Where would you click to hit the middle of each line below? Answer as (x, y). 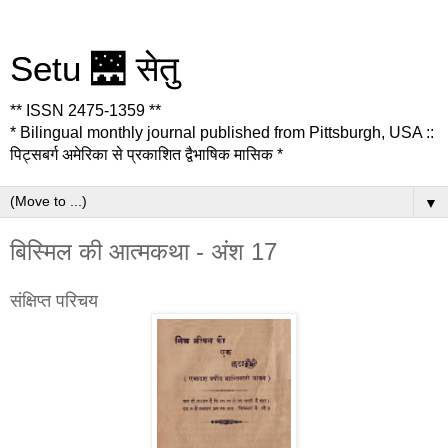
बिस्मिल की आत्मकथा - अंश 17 (143, 251)
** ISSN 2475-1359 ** (85, 110)
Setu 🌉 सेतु (94, 69)
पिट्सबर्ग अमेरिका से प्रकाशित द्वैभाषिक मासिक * (146, 154)
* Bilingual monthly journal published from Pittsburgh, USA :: (222, 132)
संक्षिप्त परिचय (54, 300)
